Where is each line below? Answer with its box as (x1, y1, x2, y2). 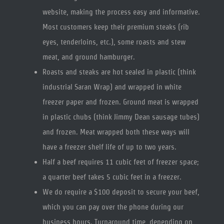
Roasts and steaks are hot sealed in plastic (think (42, 67, 196, 76)
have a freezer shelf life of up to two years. (42, 142, 176, 151)
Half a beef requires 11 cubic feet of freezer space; (42, 157, 199, 166)
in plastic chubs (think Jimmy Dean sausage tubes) (42, 112, 199, 121)
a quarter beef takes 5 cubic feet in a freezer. (42, 172, 181, 181)
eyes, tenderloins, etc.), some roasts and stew (42, 37, 185, 46)
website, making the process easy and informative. (42, 7, 200, 16)
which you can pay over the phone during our (42, 202, 183, 211)
